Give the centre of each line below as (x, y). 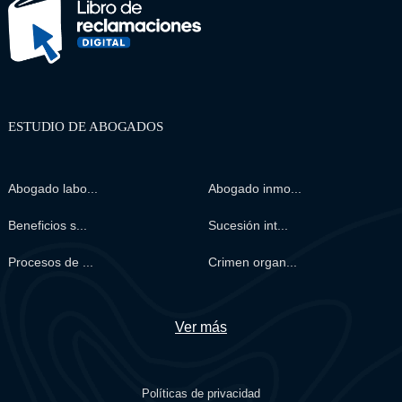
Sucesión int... (249, 225)
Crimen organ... (253, 262)
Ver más (201, 327)
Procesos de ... (50, 262)
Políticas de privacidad (201, 393)
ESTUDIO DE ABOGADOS (86, 126)
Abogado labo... (52, 188)
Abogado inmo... (255, 188)
